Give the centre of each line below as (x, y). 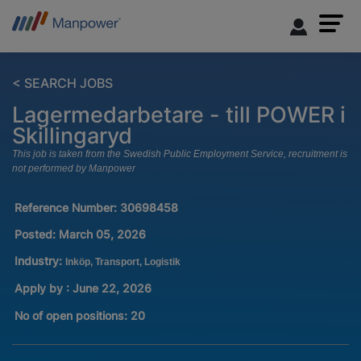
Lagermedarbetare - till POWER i (179, 115)
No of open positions (69, 315)
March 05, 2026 (102, 234)
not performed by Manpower (74, 169)
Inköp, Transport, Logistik (122, 262)
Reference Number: (67, 208)
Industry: (39, 261)
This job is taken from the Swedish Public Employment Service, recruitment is (180, 154)
